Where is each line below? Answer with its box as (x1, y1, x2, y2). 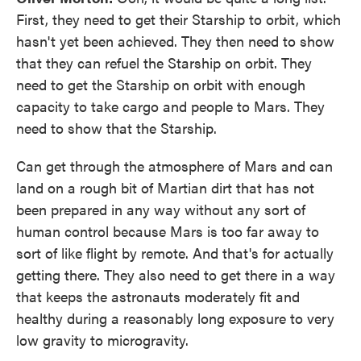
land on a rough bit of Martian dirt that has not (16, 176, 314, 197)
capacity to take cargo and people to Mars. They (16, 95, 325, 116)
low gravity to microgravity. (16, 329, 189, 350)
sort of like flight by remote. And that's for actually (16, 242, 334, 263)
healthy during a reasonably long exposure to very (16, 307, 334, 328)
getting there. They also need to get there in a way (16, 263, 335, 284)
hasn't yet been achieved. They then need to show (16, 30, 334, 51)
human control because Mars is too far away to (16, 220, 319, 241)
